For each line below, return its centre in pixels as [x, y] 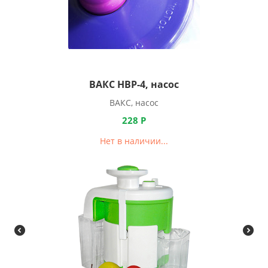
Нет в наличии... [134, 141]
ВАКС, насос [134, 103]
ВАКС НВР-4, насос [134, 84]
